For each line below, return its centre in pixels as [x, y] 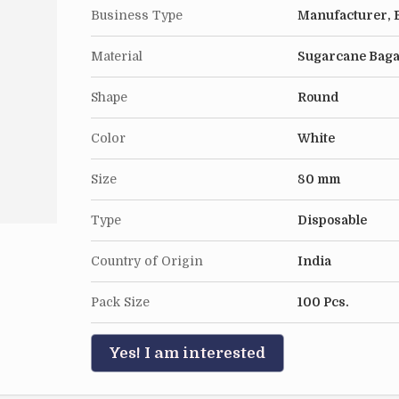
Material [117, 56]
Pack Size [120, 302]
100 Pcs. [323, 302]
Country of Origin [147, 261]
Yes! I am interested [187, 353]
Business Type [137, 15]
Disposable [332, 220]
